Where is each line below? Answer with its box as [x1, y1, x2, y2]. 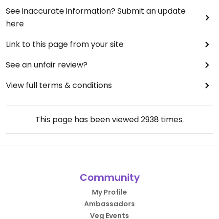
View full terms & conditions [6, 79, 112, 91]
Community [79, 170, 140, 184]
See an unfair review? [6, 59, 88, 70]
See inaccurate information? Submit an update [6, 5, 186, 17]
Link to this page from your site [6, 38, 124, 50]
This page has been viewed [35, 113, 141, 125]
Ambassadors [84, 198, 135, 209]
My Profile [92, 187, 127, 197]
